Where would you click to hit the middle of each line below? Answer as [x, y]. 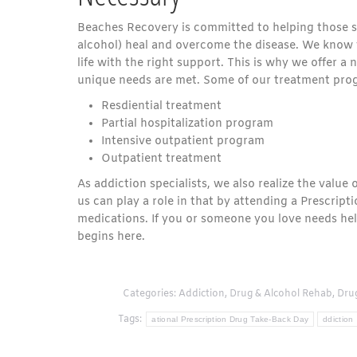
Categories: [150, 294]
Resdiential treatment [161, 106]
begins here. [111, 237]
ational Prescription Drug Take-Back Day [230, 319]
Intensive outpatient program [183, 141]
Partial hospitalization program [187, 124]
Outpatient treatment [161, 159]
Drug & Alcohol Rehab [280, 294]
